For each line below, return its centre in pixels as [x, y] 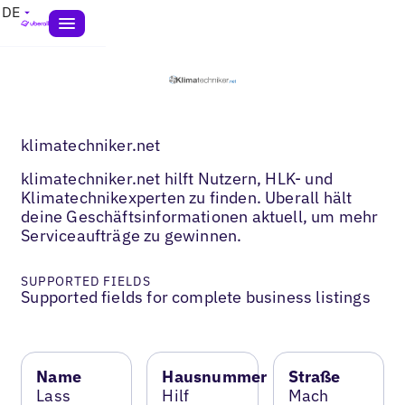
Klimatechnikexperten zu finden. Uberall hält [187, 197]
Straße [314, 376]
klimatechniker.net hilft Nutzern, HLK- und [177, 178]
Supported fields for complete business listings [196, 297]
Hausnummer [215, 376]
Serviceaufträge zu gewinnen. [132, 235]
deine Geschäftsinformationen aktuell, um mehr [200, 216]
